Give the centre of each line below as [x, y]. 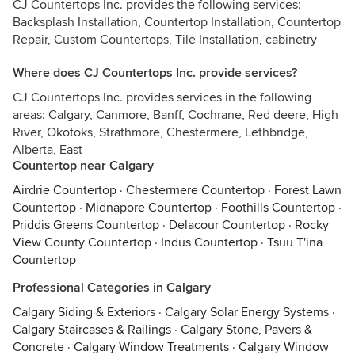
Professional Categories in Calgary [112, 288]
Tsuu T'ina [295, 242]
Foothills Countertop [278, 208]
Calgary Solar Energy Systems [247, 312]
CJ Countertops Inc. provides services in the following [162, 97]
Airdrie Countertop [65, 190]
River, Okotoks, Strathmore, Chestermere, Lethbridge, [160, 132]
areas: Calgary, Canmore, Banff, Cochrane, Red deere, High [176, 115]
